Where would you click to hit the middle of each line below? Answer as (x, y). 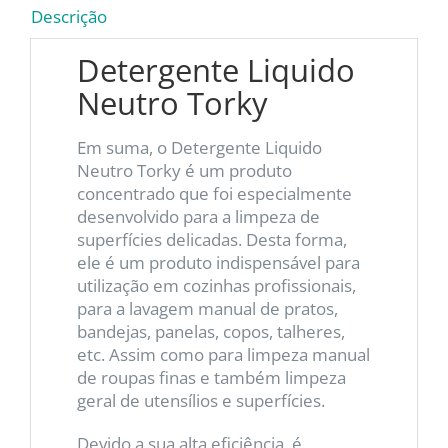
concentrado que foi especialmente (214, 193)
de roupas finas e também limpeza (211, 377)
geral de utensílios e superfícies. (200, 400)
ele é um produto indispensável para (218, 262)
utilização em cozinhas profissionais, (216, 285)
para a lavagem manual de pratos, (207, 308)
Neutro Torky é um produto (184, 170)
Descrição (69, 16)
